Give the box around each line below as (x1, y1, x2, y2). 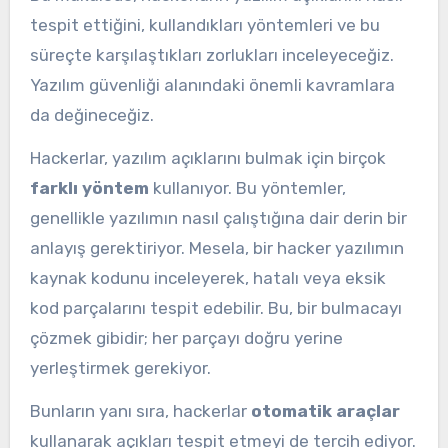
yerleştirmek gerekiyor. (29, 357, 211, 378)
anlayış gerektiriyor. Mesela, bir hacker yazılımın (29, 237, 404, 258)
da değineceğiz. (29, 105, 154, 126)
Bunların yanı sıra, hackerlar (29, 400, 251, 421)
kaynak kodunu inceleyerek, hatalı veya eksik (29, 267, 386, 288)
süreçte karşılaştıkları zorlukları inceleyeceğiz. (29, 45, 394, 66)
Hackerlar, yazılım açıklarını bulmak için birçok (29, 147, 386, 168)
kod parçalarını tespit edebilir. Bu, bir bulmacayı (29, 297, 402, 318)
